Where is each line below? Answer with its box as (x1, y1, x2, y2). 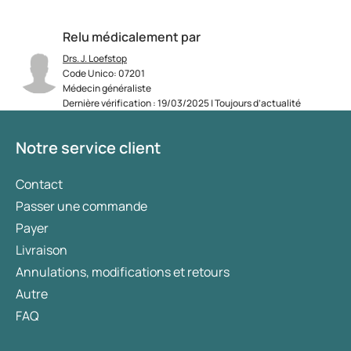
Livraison (16, 241, 67, 259)
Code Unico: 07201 (63, 67, 145, 81)
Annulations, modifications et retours (16, 263, 230, 281)
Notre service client (16, 137, 161, 159)
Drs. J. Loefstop (63, 52, 127, 66)
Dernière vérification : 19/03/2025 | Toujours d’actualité (63, 96, 301, 110)
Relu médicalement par (63, 28, 201, 46)
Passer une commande (16, 197, 147, 215)
